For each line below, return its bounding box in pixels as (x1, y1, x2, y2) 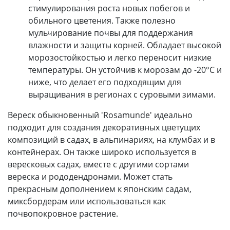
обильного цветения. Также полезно (28, 14, 176, 26)
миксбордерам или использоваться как (8, 195, 166, 207)
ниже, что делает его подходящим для (28, 76, 181, 88)
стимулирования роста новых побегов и (28, 2, 190, 14)
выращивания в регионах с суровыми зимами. (28, 88, 216, 100)
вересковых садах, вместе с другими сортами (8, 158, 189, 170)
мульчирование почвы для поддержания (28, 27, 193, 39)
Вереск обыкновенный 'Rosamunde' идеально (8, 109, 193, 121)
